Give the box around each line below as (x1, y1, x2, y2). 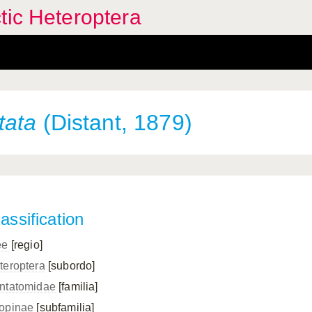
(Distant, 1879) (36, 110, 192, 135)
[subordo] (45, 260, 95, 272)
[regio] (8, 239, 42, 251)
